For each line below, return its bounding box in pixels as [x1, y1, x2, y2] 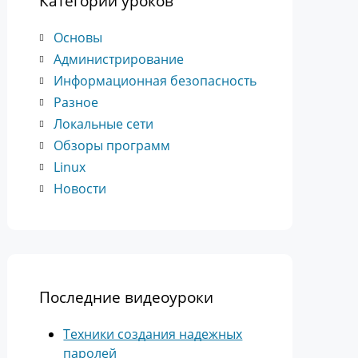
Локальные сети [54, 115, 154, 133]
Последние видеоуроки [39, 287, 214, 307]
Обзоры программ [54, 137, 171, 154]
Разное [54, 93, 99, 111]
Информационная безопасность [54, 72, 257, 89]
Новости [54, 180, 107, 197]
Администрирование [54, 50, 185, 68]
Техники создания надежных [63, 325, 243, 343]
